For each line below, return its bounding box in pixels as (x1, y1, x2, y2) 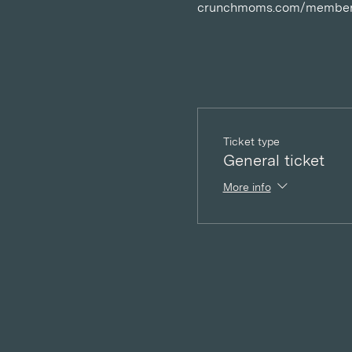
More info (222, 180, 271, 193)
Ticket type (222, 135, 280, 148)
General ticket (222, 151, 324, 170)
